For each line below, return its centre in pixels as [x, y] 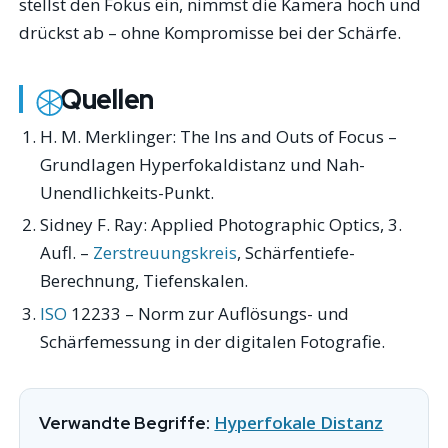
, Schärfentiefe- [295, 253]
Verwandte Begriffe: [125, 423]
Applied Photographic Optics [265, 225]
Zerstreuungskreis [164, 253]
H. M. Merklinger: [109, 136]
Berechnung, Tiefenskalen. [143, 281]
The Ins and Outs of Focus [281, 136]
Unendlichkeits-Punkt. [126, 192]
